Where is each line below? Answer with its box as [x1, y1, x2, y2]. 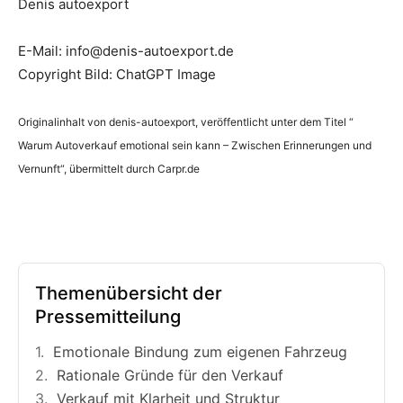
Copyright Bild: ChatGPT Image [18, 65, 216, 83]
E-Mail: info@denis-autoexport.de [18, 41, 234, 59]
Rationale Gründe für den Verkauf [57, 365, 283, 384]
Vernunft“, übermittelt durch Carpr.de [18, 161, 200, 175]
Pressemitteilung [35, 305, 181, 327]
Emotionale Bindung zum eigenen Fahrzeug [53, 342, 347, 361]
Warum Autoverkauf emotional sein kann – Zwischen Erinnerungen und [18, 138, 372, 152]
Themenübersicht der [35, 282, 222, 304]
